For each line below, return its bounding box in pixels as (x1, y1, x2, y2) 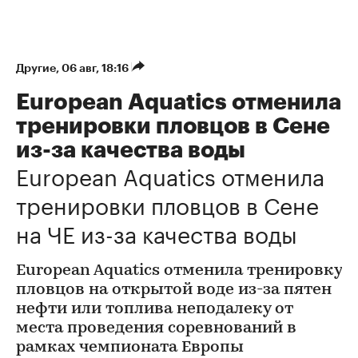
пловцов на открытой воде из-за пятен (16, 282, 332, 299)
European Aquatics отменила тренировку (16, 263, 342, 280)
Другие (16, 62, 56, 74)
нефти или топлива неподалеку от (16, 301, 293, 318)
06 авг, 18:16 (62, 62, 131, 74)
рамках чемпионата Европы (16, 340, 244, 356)
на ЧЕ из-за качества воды (16, 214, 297, 250)
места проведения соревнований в (16, 320, 296, 337)
